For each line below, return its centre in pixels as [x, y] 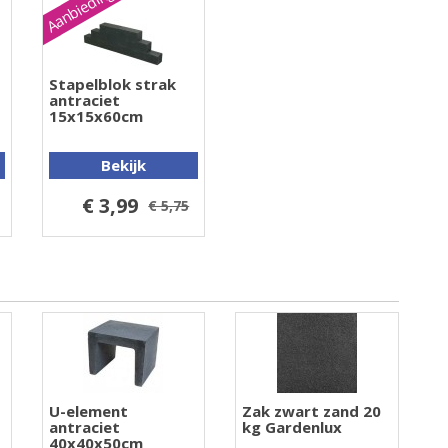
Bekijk [123, 164]
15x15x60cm [95, 115]
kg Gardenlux [292, 426]
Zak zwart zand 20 [312, 410]
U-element [88, 410]
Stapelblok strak [112, 83]
